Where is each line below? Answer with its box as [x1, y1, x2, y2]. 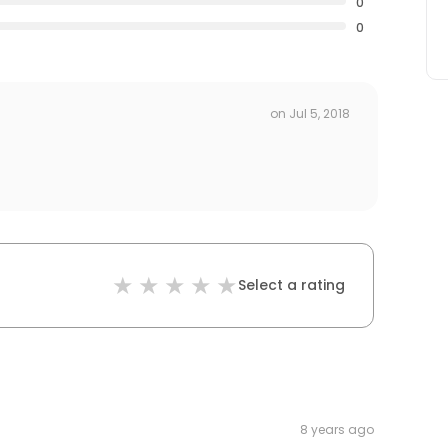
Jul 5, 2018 [289, 104, 350, 122]
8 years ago [300, 421, 374, 439]
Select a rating [238, 275, 345, 296]
